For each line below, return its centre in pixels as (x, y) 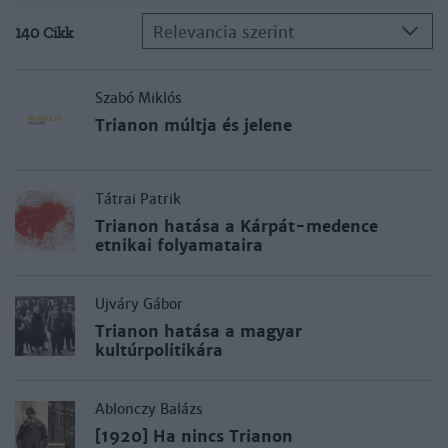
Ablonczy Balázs (149, 409)
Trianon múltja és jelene (193, 125)
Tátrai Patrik (138, 199)
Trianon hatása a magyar (198, 331)
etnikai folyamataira (179, 245)
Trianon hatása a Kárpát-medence (236, 226)
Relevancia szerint (223, 32)
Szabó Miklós (138, 98)
